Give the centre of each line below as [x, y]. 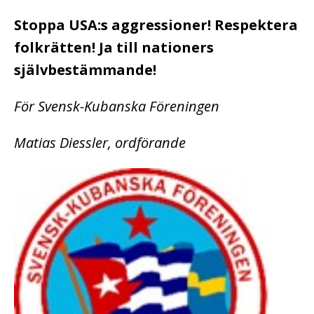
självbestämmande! [85, 69]
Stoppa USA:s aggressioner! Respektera [156, 25]
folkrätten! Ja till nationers [114, 47]
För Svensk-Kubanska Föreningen [117, 106]
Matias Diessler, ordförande [100, 142]
